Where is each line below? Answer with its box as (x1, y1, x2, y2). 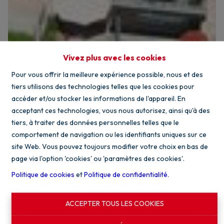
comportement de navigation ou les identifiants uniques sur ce (11, 130, 206, 139)
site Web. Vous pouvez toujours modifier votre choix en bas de (11, 142, 208, 151)
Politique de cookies (11, 170, 74, 179)
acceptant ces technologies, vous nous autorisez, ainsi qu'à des (11, 106, 210, 115)
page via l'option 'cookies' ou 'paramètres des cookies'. (11, 154, 184, 163)
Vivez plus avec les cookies (63, 52, 166, 63)
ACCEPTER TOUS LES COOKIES (65, 199, 164, 208)
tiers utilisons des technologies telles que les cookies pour (11, 82, 194, 91)
